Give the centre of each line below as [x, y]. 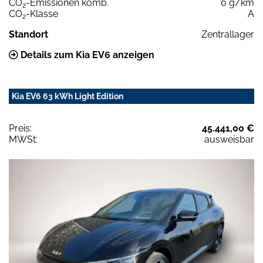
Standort [28, 34]
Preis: [20, 128]
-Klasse [42, 14]
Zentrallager [228, 34]
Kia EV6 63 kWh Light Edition [68, 96]
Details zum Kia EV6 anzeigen [86, 55]
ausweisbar [229, 139]
